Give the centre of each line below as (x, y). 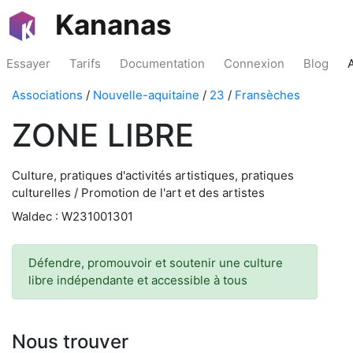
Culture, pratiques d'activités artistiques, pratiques (153, 175)
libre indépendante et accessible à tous (138, 280)
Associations (47, 95)
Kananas (113, 24)
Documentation (162, 63)
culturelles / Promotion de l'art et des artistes (138, 193)
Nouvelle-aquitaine (146, 95)
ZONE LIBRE (103, 135)
